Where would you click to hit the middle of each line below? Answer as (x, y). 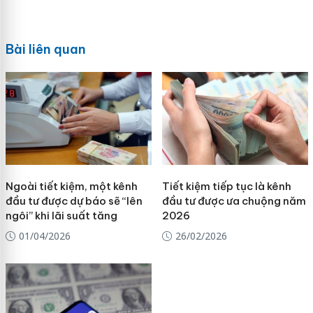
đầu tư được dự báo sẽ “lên (74, 201)
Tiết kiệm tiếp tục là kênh (226, 187)
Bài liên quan (45, 50)
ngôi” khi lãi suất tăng (61, 216)
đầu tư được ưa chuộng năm (234, 201)
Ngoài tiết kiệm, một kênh (71, 187)
